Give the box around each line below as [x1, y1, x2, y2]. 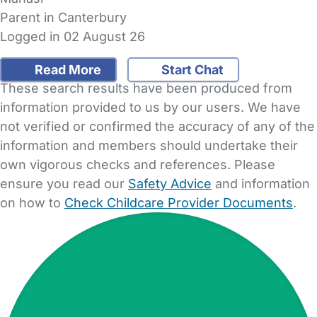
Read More [31, 62, 101, 77]
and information [212, 175, 310, 191]
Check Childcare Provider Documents [64, 195, 293, 210]
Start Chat [158, 62, 224, 77]
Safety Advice [128, 175, 212, 191]
